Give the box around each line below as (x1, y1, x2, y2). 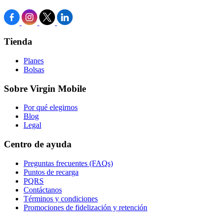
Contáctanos (24, 185, 62, 194)
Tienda (4, 36, 32, 47)
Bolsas (24, 65, 44, 74)
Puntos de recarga (24, 167, 79, 176)
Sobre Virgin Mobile (4, 83, 86, 94)
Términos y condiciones (24, 194, 98, 203)
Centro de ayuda (4, 138, 72, 149)
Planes (24, 56, 44, 65)
